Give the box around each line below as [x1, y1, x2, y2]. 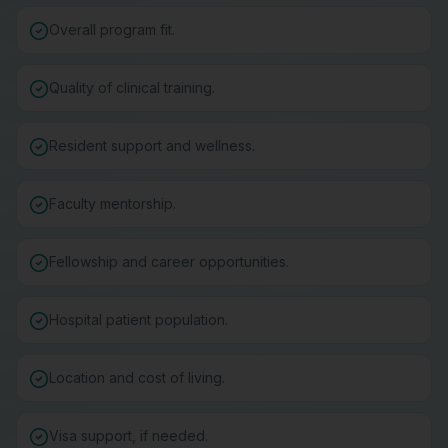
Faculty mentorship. [49, 195, 176, 212]
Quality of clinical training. [49, 79, 215, 96]
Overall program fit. [49, 21, 175, 38]
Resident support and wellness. [49, 137, 255, 154]
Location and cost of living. [49, 369, 225, 386]
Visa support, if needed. [49, 427, 208, 444]
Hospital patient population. [49, 311, 228, 328]
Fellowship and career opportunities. [49, 253, 289, 270]
